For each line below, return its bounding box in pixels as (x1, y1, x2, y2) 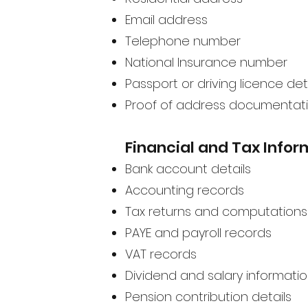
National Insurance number (125, 53, 287, 71)
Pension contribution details (125, 287, 291, 305)
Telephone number (125, 32, 241, 49)
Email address (125, 10, 208, 28)
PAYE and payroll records (125, 223, 272, 241)
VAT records (125, 245, 197, 263)
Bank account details (125, 159, 251, 177)
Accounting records (125, 181, 244, 199)
